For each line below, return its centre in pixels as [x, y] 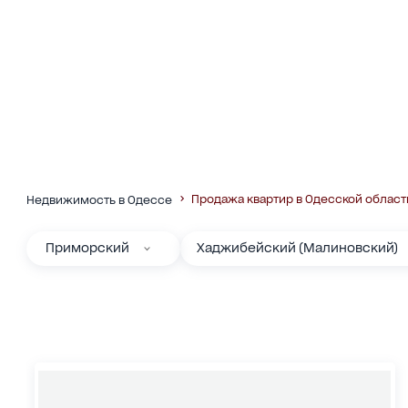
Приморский [88, 248]
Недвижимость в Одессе [99, 199]
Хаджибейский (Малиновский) [297, 248]
